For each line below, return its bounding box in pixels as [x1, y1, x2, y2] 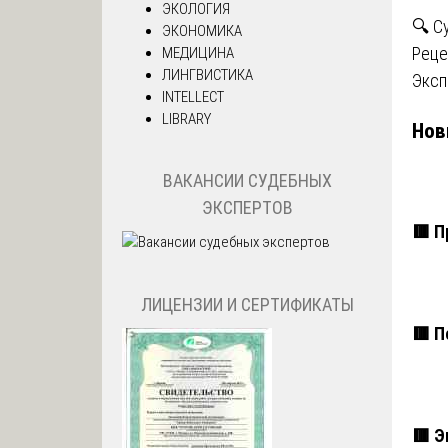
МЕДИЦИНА [162, 43, 234, 62]
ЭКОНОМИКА [162, 21, 242, 40]
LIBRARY [162, 109, 211, 128]
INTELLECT [162, 87, 224, 106]
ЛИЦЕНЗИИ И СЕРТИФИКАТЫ [140, 293, 354, 315]
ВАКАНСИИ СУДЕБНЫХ [162, 170, 332, 192]
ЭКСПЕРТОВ [201, 197, 293, 219]
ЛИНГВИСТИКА [162, 65, 253, 84]
